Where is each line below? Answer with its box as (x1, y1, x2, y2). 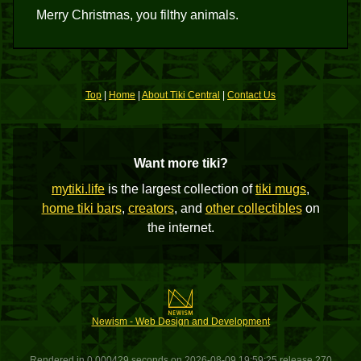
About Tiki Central (142, 89, 220, 101)
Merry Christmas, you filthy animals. (36, 8, 239, 22)
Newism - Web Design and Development (91, 316, 270, 327)
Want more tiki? (133, 156, 228, 170)
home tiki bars (41, 201, 122, 215)
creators (127, 201, 174, 215)
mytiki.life (52, 182, 105, 196)
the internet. (147, 221, 214, 234)
